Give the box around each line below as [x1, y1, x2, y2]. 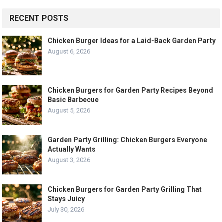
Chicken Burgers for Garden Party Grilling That [48, 185, 202, 193]
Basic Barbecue [48, 95, 99, 104]
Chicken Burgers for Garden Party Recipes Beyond [48, 86, 214, 94]
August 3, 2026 [48, 156, 91, 164]
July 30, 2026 [48, 205, 85, 213]
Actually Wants [48, 145, 96, 153]
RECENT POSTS [9, 13, 69, 23]
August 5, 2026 [48, 106, 91, 114]
